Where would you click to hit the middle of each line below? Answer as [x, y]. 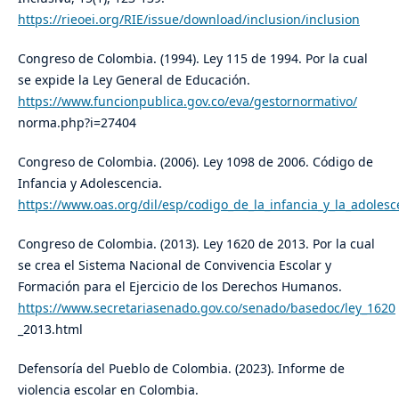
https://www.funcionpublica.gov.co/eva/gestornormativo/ [187, 102]
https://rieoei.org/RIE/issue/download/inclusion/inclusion [188, 20]
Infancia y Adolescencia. [90, 183]
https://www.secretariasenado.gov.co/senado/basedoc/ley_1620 [206, 308]
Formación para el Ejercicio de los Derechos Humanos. [179, 287]
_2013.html [50, 330]
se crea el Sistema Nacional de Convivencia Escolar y [174, 265]
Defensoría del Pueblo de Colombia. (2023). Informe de [181, 369]
